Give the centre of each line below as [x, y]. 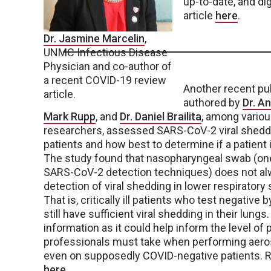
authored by [213, 103]
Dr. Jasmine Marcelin [94, 38]
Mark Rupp [70, 116]
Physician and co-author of [108, 66]
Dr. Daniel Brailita [161, 116]
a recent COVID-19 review [105, 80]
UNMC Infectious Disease [106, 52]
